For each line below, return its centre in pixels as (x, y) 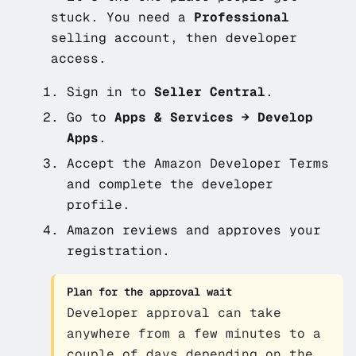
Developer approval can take (174, 313)
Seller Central (210, 92)
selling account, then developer (174, 38)
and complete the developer (170, 184)
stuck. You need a (122, 17)
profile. (99, 205)
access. (79, 58)
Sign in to (110, 92)
